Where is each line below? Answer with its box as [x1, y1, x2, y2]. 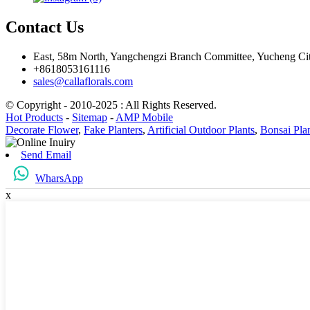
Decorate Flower [6, 124, 78, 136]
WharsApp [35, 172, 83, 185]
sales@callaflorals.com [33, 75, 133, 88]
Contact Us [6, 18, 84, 37]
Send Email [21, 149, 71, 161]
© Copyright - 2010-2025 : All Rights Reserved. [6, 99, 217, 111]
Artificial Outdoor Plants [147, 124, 255, 136]
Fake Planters [84, 124, 143, 136]
